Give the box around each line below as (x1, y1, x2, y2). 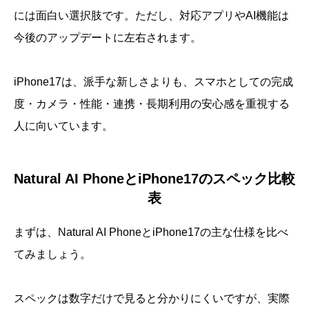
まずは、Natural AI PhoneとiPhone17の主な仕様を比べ (14, 226, 288, 239)
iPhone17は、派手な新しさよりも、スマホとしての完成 (14, 76, 293, 88)
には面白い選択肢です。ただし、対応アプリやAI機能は (14, 10, 289, 22)
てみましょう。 (14, 248, 91, 261)
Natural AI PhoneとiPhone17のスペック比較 (14, 171, 295, 187)
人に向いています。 (14, 120, 113, 132)
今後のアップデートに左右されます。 (14, 32, 201, 44)
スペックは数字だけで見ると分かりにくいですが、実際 (14, 292, 290, 305)
